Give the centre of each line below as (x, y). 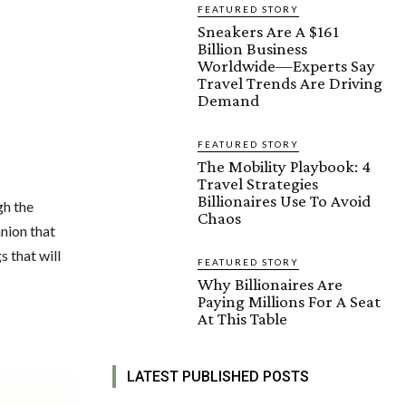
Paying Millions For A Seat (289, 301)
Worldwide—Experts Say (286, 65)
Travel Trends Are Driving (290, 82)
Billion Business (252, 48)
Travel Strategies (258, 183)
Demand (228, 100)
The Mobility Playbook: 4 (284, 166)
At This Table (242, 318)
